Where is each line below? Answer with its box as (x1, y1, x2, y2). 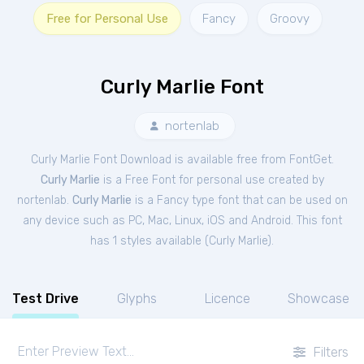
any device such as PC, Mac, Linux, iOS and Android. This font (22, 214, 342, 227)
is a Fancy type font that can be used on (131, 193, 348, 207)
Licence (205, 291, 250, 306)
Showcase (288, 291, 349, 306)
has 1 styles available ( (90, 234, 209, 248)
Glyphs (116, 291, 157, 306)
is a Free (99, 173, 152, 187)
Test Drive (12, 291, 79, 306)
